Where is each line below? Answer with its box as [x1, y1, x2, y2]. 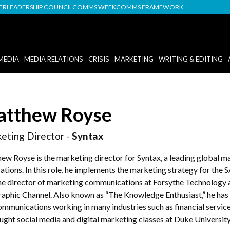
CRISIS [88, 54, 109, 63]
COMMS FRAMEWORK [116, 3, 183, 11]
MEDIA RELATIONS [24, 54, 83, 63]
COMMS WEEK [72, 3, 116, 11]
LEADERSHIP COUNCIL [7, 3, 72, 11]
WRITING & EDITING [158, 54, 223, 63]
